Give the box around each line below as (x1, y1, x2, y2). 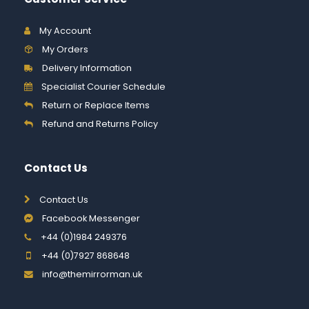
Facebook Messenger (41, 212, 140, 225)
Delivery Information (41, 62, 132, 74)
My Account (39, 25, 91, 37)
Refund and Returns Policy (41, 118, 158, 130)
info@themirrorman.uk (41, 268, 142, 281)
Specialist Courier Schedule (41, 81, 166, 93)
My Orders (41, 43, 88, 56)
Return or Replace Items (41, 99, 150, 112)
